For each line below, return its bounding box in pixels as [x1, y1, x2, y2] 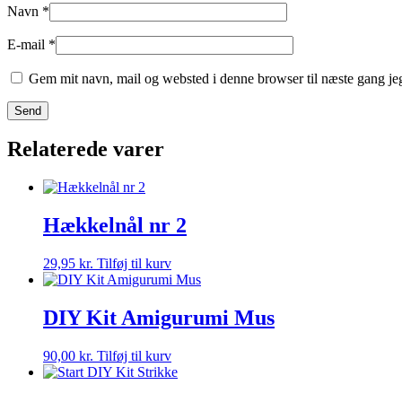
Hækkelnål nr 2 [43, 214, 187, 238]
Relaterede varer [7, 137, 164, 162]
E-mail [7, 36, 48, 52]
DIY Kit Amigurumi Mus [43, 306, 275, 330]
